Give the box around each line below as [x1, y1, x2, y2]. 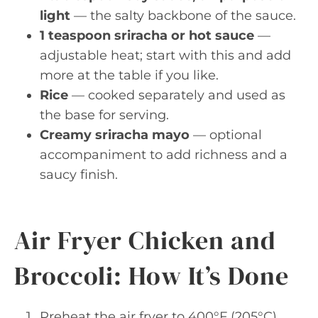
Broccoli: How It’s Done [14, 258, 289, 293]
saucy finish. [40, 167, 118, 182]
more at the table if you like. [40, 67, 219, 83]
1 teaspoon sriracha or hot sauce [40, 28, 254, 43]
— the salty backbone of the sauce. [70, 8, 296, 23]
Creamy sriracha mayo [40, 127, 190, 143]
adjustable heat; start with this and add [40, 48, 291, 63]
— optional [190, 127, 262, 143]
